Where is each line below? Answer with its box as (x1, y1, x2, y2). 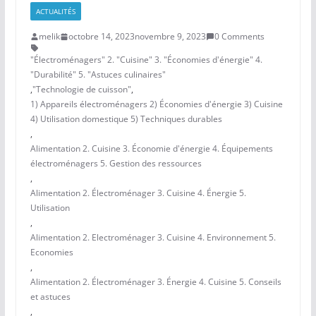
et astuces (30, 291, 71, 303)
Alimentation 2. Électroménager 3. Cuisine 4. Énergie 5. (30, 187, 246, 200)
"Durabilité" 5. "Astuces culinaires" (30, 68, 166, 81)
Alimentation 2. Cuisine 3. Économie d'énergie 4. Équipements (30, 142, 273, 155)
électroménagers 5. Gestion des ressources (30, 157, 202, 170)
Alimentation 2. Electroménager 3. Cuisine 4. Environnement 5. (30, 231, 276, 244)
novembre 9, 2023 (134, 30, 206, 43)
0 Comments (214, 30, 265, 43)
